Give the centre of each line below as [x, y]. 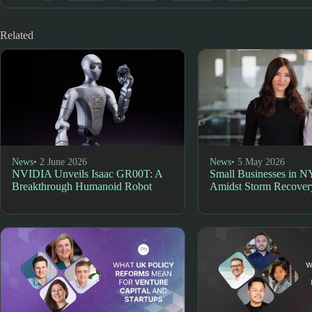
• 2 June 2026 [60, 162]
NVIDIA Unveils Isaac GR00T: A [87, 173]
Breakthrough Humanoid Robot [82, 186]
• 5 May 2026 [258, 162]
